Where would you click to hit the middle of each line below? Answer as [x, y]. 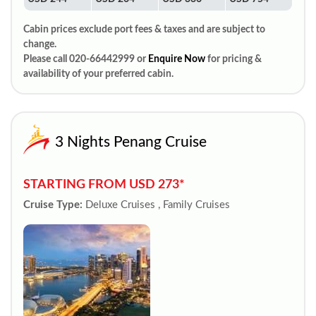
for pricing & [233, 59]
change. [40, 44]
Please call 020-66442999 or [86, 59]
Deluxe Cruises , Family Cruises [158, 205]
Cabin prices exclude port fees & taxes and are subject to [144, 30]
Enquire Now [177, 59]
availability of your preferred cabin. [98, 74]
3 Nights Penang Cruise [131, 142]
